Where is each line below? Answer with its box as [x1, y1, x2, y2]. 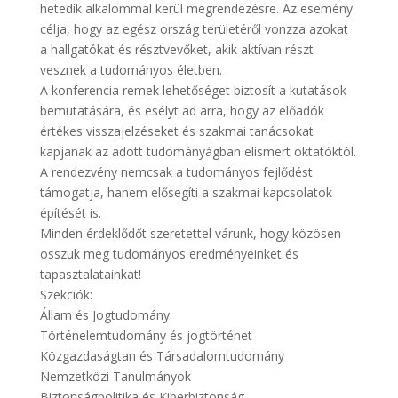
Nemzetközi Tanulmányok [39, 368, 191, 385]
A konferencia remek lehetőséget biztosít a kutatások [39, 82, 346, 99]
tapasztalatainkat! [39, 266, 141, 283]
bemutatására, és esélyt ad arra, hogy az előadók [39, 102, 324, 119]
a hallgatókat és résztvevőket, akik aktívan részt [39, 41, 314, 58]
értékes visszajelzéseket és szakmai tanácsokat [39, 123, 314, 139]
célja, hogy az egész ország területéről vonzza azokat [39, 20, 348, 37]
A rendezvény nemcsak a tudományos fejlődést [39, 163, 313, 180]
